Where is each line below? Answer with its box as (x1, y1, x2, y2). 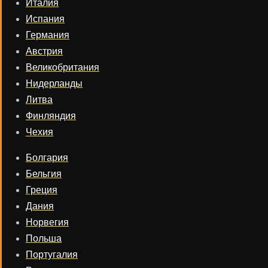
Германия (26, 30, 69, 40)
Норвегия (26, 217, 69, 227)
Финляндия (26, 111, 76, 121)
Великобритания (26, 62, 99, 72)
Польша (26, 233, 62, 243)
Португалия (26, 249, 78, 260)
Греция (26, 185, 57, 195)
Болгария (26, 153, 68, 163)
